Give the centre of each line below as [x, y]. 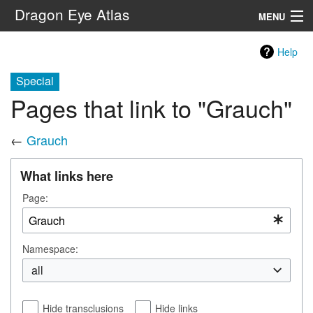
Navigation [32, 47]
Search [148, 87]
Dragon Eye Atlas [72, 14]
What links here [67, 175]
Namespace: [50, 248]
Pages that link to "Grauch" [151, 108]
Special [35, 81]
